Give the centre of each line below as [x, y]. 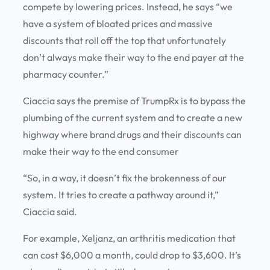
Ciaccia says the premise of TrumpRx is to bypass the [134, 101]
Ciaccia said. [51, 212]
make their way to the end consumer [102, 152]
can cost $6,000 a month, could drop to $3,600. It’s [132, 255]
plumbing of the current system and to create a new [133, 118]
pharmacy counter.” [67, 74]
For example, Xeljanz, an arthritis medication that [129, 238]
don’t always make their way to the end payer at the [133, 58]
